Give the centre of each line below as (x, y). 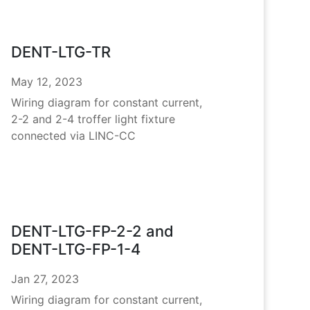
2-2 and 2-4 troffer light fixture (93, 119)
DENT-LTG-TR (61, 52)
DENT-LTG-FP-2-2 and (93, 231)
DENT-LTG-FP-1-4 (76, 249)
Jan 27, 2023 (45, 279)
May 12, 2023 (47, 81)
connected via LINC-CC (74, 135)
